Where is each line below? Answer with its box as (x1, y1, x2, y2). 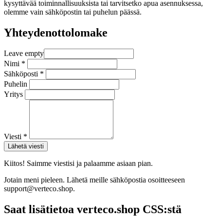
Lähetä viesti (8, 143, 44, 150)
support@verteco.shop (4, 184, 73, 193)
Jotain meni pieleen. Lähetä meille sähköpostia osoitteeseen (4, 176, 185, 184)
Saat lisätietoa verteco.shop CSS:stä (4, 203, 182, 216)
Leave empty (4, 49, 44, 58)
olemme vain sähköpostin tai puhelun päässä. (4, 7, 142, 16)
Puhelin (4, 80, 29, 89)
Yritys (4, 90, 25, 99)
